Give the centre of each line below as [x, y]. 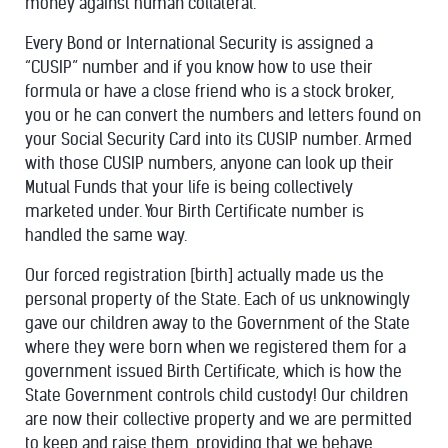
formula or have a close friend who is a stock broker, [209, 91]
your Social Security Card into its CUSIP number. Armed [218, 139]
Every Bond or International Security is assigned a [199, 43]
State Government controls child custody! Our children [216, 395]
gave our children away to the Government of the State [217, 323]
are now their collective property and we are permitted [218, 419]
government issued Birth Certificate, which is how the [213, 371]
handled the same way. [106, 235]
